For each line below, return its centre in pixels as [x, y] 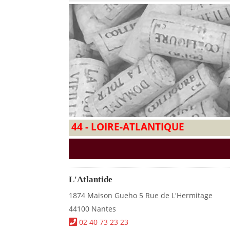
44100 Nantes [93, 209]
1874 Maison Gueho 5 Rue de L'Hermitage [141, 195]
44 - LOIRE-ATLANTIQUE [128, 127]
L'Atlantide [91, 179]
